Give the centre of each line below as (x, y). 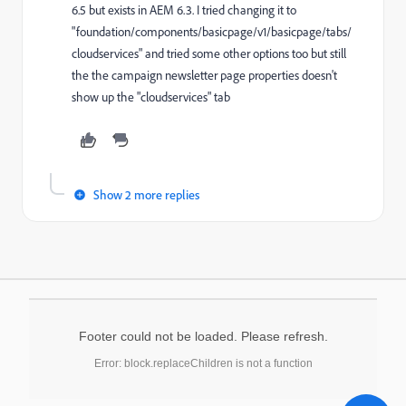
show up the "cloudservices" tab (151, 97)
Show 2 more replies (146, 194)
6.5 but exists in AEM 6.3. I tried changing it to (184, 10)
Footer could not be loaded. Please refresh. (203, 336)
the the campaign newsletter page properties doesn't (204, 75)
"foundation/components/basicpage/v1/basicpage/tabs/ (212, 32)
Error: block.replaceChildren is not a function (203, 363)
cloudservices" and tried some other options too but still (209, 53)
